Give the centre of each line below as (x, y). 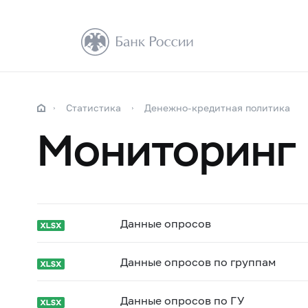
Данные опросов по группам (198, 262)
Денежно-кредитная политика (217, 108)
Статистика (93, 108)
